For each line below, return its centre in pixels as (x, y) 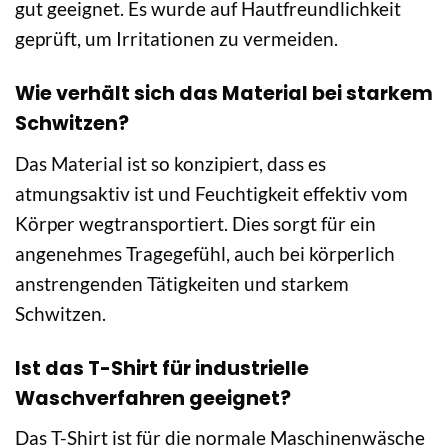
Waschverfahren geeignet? (153, 398)
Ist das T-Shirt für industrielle (162, 368)
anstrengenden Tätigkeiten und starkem (182, 283)
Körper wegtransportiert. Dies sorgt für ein (195, 223)
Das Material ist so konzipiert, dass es (170, 163)
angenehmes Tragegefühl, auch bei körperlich (205, 253)
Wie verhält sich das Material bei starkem (224, 94)
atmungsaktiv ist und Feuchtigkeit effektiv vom (211, 193)
